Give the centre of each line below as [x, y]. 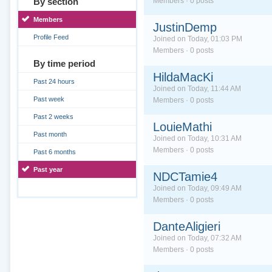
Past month [50, 134]
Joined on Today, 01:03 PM [197, 39]
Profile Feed [51, 37]
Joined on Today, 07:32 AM [197, 238]
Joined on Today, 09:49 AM [197, 188]
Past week [49, 99]
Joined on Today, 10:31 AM [197, 138]
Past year [48, 169]
